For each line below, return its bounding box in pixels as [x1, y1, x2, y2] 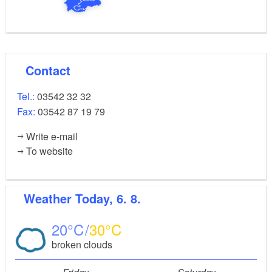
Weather [35, 189, 75, 207]
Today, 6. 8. [75, 189, 141, 207]
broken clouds [51, 237, 112, 251]
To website [26, 144, 73, 158]
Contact [34, 61, 70, 80]
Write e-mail [26, 129, 78, 144]
